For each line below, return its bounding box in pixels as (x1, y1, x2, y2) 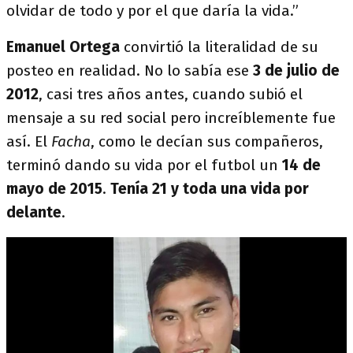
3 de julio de (253, 61, 340, 80)
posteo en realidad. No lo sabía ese (6, 61, 253, 80)
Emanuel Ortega (6, 38, 120, 56)
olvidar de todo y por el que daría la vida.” (6, 2, 299, 20)
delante (6, 203, 61, 221)
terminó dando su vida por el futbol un (6, 156, 282, 174)
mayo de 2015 (6, 180, 102, 198)
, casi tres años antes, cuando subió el (39, 85, 303, 103)
